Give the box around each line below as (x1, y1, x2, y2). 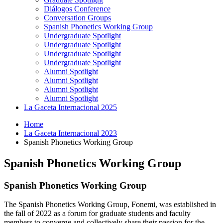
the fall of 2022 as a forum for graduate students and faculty (4, 209, 191, 218)
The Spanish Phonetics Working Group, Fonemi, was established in (4, 200, 216, 209)
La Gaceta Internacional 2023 (24, 128, 117, 137)
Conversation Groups (44, 13, 111, 22)
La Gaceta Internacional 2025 (24, 103, 117, 111)
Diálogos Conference (44, 4, 111, 13)
